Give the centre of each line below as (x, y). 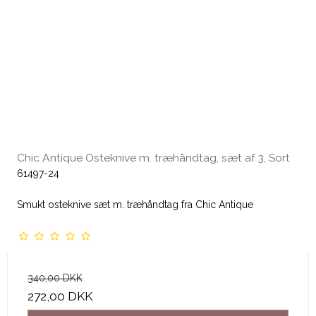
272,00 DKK (60, 297)
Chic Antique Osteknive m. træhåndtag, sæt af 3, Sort (153, 158)
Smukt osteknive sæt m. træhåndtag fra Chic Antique (135, 205)
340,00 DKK (55, 278)
